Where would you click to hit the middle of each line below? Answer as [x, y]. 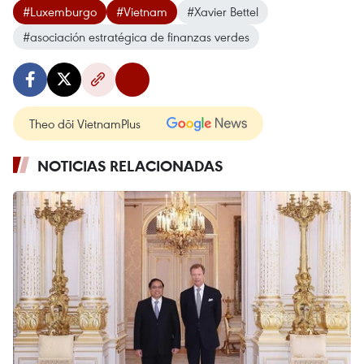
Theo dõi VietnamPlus [85, 123]
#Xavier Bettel [223, 11]
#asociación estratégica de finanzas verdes [136, 37]
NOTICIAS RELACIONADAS [130, 166]
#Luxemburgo [60, 11]
